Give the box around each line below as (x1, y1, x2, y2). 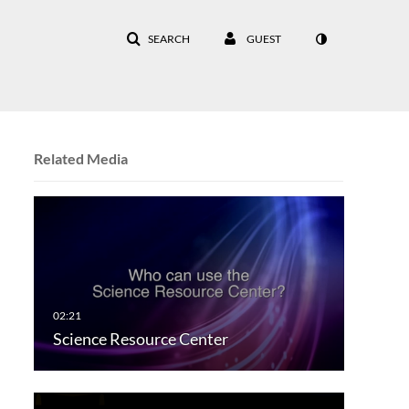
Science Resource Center (52, 329, 228, 350)
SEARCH (148, 32, 190, 46)
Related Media (33, 150, 128, 167)
